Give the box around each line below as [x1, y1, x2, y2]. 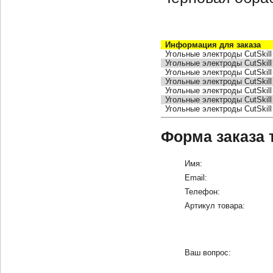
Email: [184, 172, 207, 182]
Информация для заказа [165, 40, 261, 49]
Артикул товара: [184, 200, 245, 210]
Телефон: [184, 186, 220, 196]
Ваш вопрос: [184, 247, 231, 257]
